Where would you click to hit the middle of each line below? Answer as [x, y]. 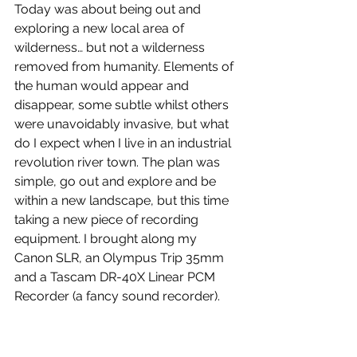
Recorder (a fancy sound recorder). [117, 296]
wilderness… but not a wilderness [111, 47]
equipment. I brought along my [107, 239]
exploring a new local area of [101, 28]
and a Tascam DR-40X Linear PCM [116, 277]
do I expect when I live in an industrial [124, 143]
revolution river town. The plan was [119, 162]
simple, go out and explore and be [117, 181]
